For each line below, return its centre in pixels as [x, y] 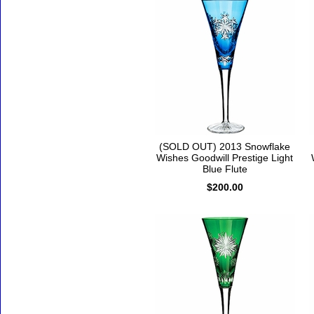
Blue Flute [225, 169]
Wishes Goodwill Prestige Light [225, 158]
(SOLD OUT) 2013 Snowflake [225, 147]
